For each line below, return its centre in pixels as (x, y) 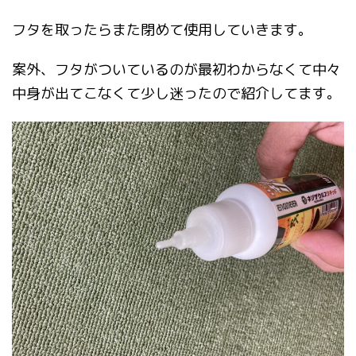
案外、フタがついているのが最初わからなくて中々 (176, 69)
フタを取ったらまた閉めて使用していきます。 (162, 29)
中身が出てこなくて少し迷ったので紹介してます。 (176, 93)
